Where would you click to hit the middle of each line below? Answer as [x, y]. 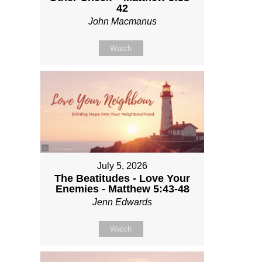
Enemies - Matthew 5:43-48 [122, 189]
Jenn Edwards [122, 202]
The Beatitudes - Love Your [122, 178]
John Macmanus [122, 21]
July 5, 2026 [122, 166]
